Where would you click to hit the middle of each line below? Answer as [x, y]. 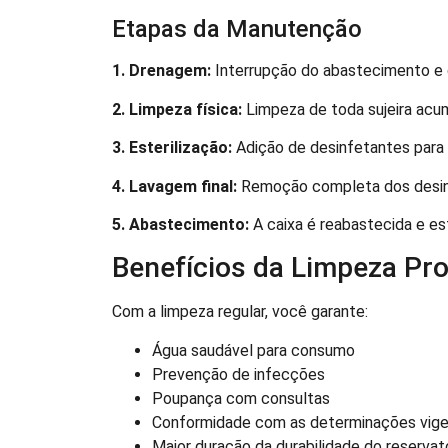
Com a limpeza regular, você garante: [240, 312]
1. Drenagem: [161, 71]
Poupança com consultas [241, 398]
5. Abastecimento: [180, 225]
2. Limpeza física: [177, 109]
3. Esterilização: [172, 148]
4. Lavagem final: [174, 186]
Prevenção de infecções [238, 374]
